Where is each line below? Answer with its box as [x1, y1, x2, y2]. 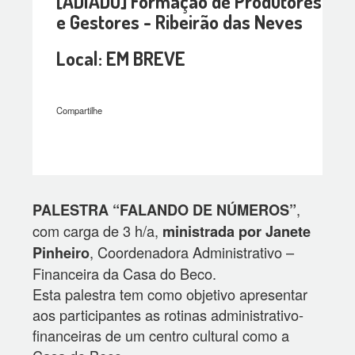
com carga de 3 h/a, [32, 220, 159, 241]
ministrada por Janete [158, 221, 311, 242]
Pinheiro [32, 242, 90, 263]
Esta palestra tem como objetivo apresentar [32, 284, 308, 304]
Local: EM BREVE [56, 46, 186, 71]
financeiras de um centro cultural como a [32, 325, 290, 345]
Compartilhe [56, 104, 103, 116]
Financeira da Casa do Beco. [32, 263, 217, 284]
